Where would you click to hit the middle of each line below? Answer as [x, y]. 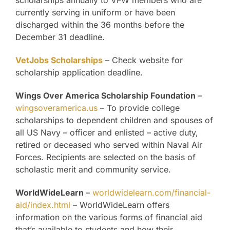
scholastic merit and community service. [93, 170]
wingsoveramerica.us [56, 108]
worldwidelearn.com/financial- [151, 193]
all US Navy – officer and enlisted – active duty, [107, 133]
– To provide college [139, 108]
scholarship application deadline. [79, 73]
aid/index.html [43, 205]
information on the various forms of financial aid [109, 217]
